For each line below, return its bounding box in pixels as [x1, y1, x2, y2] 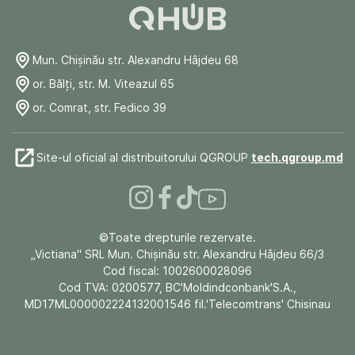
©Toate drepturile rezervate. [99, 230, 256, 244]
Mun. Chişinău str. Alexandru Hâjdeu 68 [32, 53, 239, 67]
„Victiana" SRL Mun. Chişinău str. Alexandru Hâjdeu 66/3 [31, 246, 324, 261]
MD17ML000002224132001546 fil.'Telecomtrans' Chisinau [25, 296, 330, 311]
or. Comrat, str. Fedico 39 [32, 101, 166, 115]
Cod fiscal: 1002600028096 [103, 263, 252, 277]
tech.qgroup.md [250, 151, 343, 165]
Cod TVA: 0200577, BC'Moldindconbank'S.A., [59, 280, 296, 294]
